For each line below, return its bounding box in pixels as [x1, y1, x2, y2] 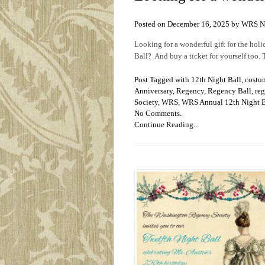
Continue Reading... [134, 120, 199, 130]
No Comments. [134, 109, 182, 118]
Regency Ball [208, 86, 251, 96]
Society [134, 98, 158, 107]
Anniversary [134, 86, 173, 96]
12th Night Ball [191, 75, 241, 85]
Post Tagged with [134, 75, 191, 85]
